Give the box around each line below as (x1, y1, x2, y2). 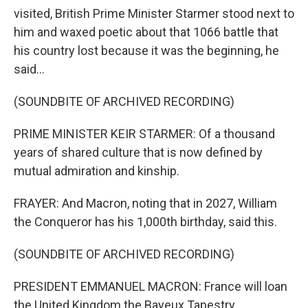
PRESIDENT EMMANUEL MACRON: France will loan (14, 279, 287, 294)
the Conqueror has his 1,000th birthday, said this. (14, 214, 277, 229)
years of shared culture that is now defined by (14, 145, 263, 159)
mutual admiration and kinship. (14, 164, 179, 178)
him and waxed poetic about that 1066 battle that (14, 25, 278, 39)
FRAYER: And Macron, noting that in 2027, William (14, 196, 277, 210)
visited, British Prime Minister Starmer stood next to (14, 6, 294, 21)
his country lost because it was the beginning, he (14, 43, 279, 58)
